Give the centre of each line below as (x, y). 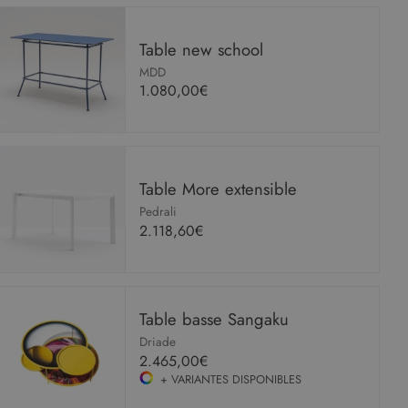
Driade (158, 341)
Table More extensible (219, 189)
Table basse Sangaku (214, 320)
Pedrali (158, 211)
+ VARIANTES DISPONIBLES (231, 379)
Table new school (202, 49)
